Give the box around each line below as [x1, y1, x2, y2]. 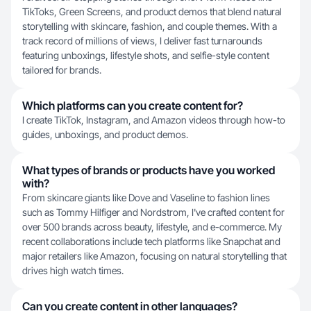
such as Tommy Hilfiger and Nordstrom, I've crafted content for [22, 206, 285, 218]
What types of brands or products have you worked [22, 163, 275, 177]
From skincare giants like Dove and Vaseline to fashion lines [22, 192, 270, 203]
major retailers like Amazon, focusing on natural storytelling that [22, 250, 287, 262]
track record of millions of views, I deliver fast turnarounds [22, 35, 262, 47]
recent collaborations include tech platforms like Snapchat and [22, 235, 280, 247]
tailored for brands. [22, 64, 101, 76]
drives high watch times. [22, 264, 124, 276]
